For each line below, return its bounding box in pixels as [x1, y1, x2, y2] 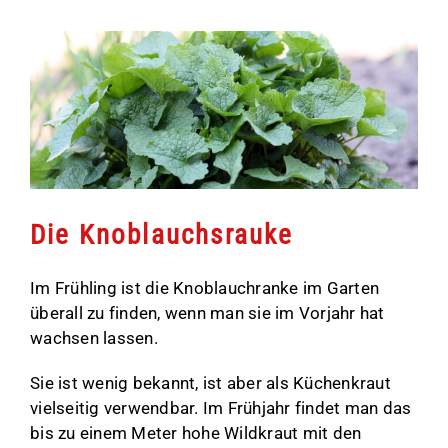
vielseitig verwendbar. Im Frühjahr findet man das [30, 398, 412, 419]
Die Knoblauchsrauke [30, 219, 294, 252]
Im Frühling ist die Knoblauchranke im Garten [30, 278, 380, 299]
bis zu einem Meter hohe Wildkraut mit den [30, 423, 362, 444]
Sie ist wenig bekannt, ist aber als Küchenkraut [30, 373, 391, 394]
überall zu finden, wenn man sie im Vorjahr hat [30, 303, 385, 324]
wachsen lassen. [30, 328, 158, 349]
